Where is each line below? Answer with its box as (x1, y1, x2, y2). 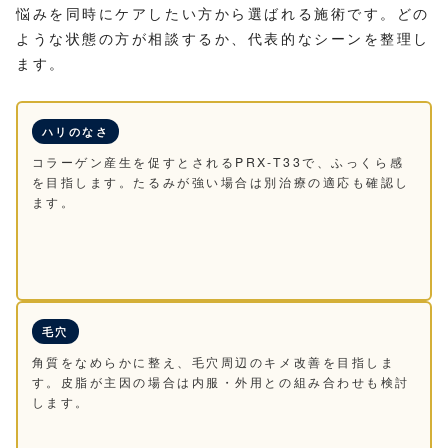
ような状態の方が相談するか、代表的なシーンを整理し (16, 27, 430, 48)
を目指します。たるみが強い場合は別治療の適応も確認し (31, 173, 411, 191)
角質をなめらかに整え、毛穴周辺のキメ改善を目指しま (31, 353, 396, 371)
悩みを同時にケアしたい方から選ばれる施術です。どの (16, 2, 430, 23)
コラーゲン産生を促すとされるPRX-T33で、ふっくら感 (31, 153, 405, 171)
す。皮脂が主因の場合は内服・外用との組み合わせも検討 (31, 373, 411, 391)
